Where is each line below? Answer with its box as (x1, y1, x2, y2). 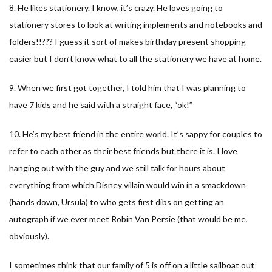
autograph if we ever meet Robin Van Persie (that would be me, (9, 213, 248, 224)
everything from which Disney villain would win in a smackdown (9, 179, 246, 190)
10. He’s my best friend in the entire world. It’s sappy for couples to (9, 128, 262, 139)
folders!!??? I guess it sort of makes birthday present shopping (9, 36, 246, 47)
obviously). (9, 230, 49, 241)
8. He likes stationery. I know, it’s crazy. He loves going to (9, 2, 223, 13)
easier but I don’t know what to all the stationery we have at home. (9, 53, 262, 64)
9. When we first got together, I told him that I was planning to (9, 82, 246, 93)
